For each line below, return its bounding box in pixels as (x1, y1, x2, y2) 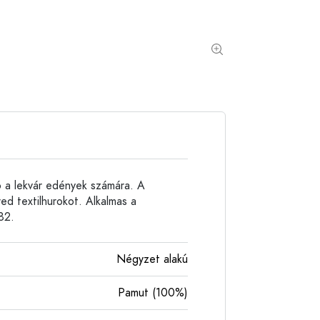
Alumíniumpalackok (55, 5, 136, 19)
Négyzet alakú (116, 251, 188, 267)
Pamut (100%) (118, 285, 188, 301)
